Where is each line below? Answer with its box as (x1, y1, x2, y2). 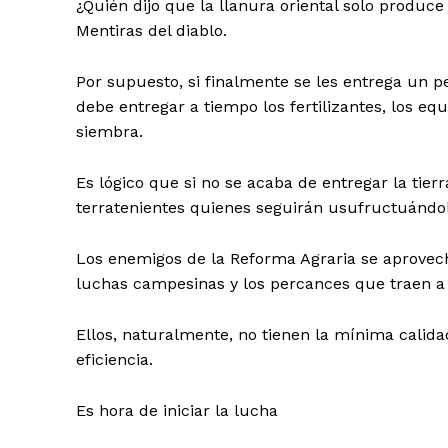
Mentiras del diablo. (76, 21, 227, 41)
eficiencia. (76, 350, 153, 370)
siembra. (76, 122, 143, 142)
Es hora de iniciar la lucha (76, 401, 278, 421)
